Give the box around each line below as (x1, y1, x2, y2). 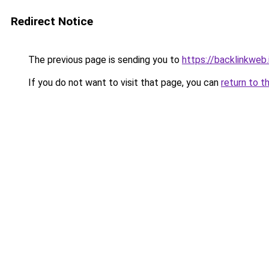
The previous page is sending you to (26, 54, 182, 65)
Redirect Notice (11, 14, 93, 28)
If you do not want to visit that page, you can (26, 77, 221, 88)
